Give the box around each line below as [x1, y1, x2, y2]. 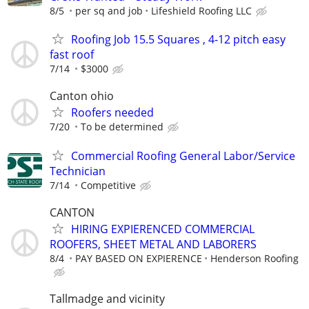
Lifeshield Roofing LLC [151, 4, 252, 17]
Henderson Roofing [210, 251, 299, 265]
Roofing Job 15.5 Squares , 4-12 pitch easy [71, 32, 286, 48]
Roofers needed [71, 105, 154, 121]
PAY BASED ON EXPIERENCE [75, 251, 202, 265]
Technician [50, 163, 106, 179]
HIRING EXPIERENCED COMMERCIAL [71, 221, 255, 237]
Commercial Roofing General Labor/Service [71, 148, 295, 163]
